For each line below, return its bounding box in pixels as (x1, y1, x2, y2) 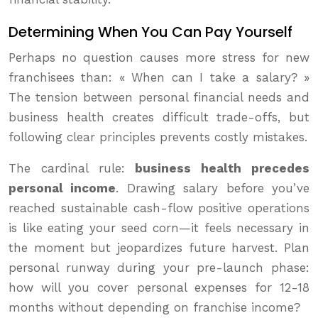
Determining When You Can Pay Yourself (9, 22, 292, 43)
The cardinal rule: (9, 161, 136, 176)
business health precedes (135, 161, 310, 176)
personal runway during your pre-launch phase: (9, 261, 309, 275)
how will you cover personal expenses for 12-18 (9, 280, 309, 295)
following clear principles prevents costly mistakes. (9, 130, 307, 145)
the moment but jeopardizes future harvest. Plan (9, 241, 309, 256)
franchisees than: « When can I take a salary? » (9, 70, 309, 85)
